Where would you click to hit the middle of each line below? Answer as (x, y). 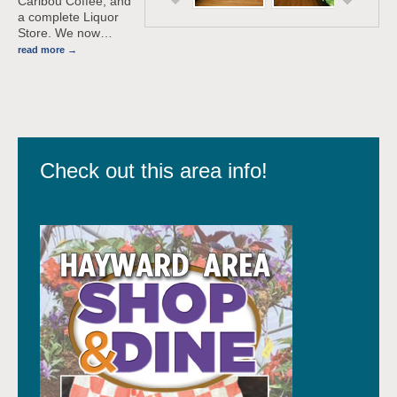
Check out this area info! (154, 170)
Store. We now (59, 32)
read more (41, 49)
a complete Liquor (68, 16)
